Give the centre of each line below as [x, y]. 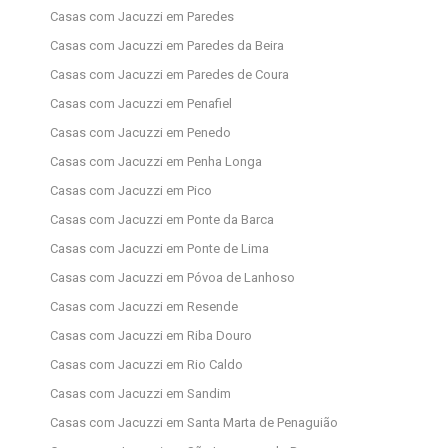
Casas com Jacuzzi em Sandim [140, 394]
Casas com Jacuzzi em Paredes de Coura [169, 75]
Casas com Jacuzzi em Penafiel [141, 104]
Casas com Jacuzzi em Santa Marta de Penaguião [194, 423]
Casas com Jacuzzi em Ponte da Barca [162, 220]
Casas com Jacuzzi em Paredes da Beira [167, 46]
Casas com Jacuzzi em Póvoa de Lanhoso [172, 278]
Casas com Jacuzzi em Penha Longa [156, 162]
